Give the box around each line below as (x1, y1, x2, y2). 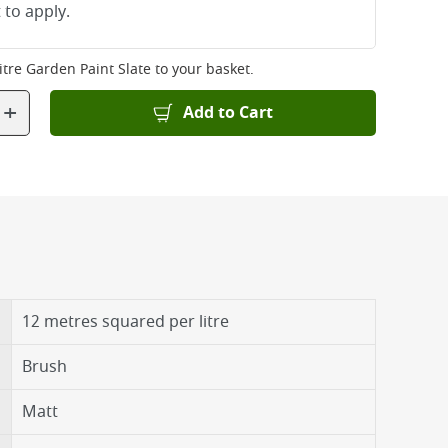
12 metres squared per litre (22, 310, 229, 334)
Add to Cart (182, 101, 273, 125)
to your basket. (151, 59, 254, 80)
